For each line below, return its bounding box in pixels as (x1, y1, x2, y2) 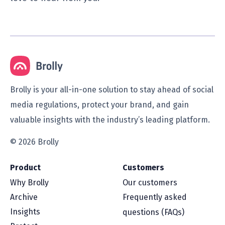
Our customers (123, 178, 178, 188)
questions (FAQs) (123, 207, 185, 217)
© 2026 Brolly (10, 137, 59, 147)
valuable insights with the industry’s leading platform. (10, 115, 210, 125)
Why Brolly (10, 178, 49, 188)
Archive (10, 192, 38, 202)
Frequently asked (123, 192, 187, 202)
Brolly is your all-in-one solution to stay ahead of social (10, 85, 213, 95)
